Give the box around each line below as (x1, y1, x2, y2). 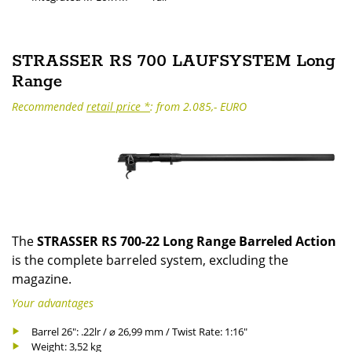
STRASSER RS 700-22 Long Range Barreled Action (37, 233, 336, 251)
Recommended (12, 98, 86, 114)
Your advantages (12, 295, 93, 310)
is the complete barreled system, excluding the (12, 251, 288, 269)
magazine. (12, 270, 71, 288)
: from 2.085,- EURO (150, 98, 247, 114)
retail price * (86, 98, 150, 114)
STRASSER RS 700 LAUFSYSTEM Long (12, 50, 335, 73)
